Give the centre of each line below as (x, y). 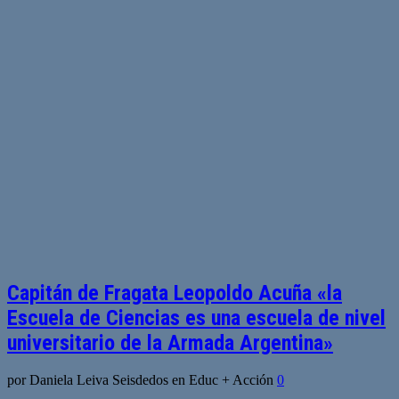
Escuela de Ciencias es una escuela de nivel (196, 318)
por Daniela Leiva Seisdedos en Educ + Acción (142, 380)
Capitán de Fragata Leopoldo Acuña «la (175, 293)
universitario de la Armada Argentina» (170, 342)
